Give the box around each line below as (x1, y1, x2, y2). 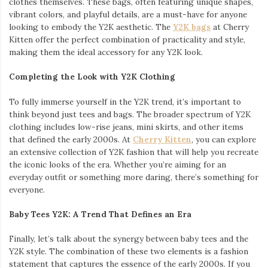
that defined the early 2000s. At (9, 133, 133, 145)
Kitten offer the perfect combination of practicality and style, (9, 34, 245, 45)
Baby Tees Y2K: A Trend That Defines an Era (9, 208, 191, 220)
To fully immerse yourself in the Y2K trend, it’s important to (9, 96, 241, 107)
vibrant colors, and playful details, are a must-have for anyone (9, 9, 247, 20)
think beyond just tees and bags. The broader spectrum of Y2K (9, 108, 251, 120)
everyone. (9, 184, 45, 195)
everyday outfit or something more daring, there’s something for (9, 171, 258, 182)
